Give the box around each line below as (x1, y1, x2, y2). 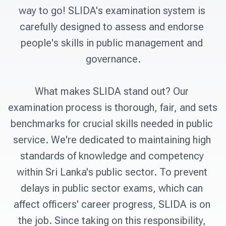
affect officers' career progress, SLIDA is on (13, 198, 210, 211)
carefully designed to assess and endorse (20, 21, 204, 33)
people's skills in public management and (21, 37, 203, 49)
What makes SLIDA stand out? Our (35, 85, 189, 98)
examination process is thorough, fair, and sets (8, 101, 217, 114)
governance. (85, 53, 141, 66)
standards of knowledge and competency (20, 150, 204, 162)
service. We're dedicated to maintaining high (13, 134, 211, 146)
